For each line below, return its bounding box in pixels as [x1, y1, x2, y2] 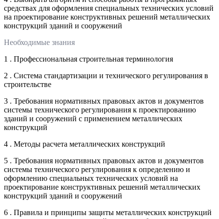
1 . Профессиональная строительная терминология [4, 54, 173, 63]
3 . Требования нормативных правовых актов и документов [4, 96, 204, 105]
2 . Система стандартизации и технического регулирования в [4, 71, 208, 80]
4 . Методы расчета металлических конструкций [4, 139, 165, 148]
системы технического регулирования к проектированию [4, 105, 196, 114]
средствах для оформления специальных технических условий [4, 3, 214, 12]
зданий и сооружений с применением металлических [4, 114, 182, 123]
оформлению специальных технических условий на [4, 174, 178, 182]
